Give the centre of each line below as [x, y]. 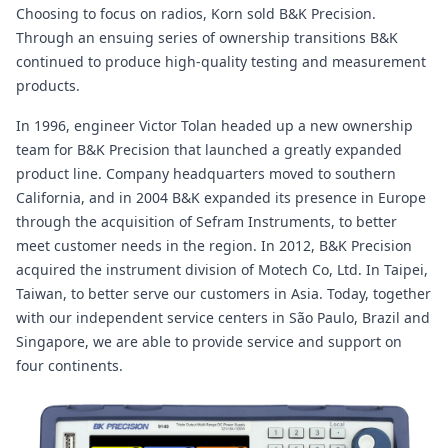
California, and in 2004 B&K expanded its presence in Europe [221, 198]
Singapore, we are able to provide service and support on [209, 342]
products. [48, 86]
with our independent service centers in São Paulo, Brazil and [223, 318]
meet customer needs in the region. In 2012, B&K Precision [214, 246]
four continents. [69, 366]
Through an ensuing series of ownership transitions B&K [207, 38]
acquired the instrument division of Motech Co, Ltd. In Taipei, [222, 270]
